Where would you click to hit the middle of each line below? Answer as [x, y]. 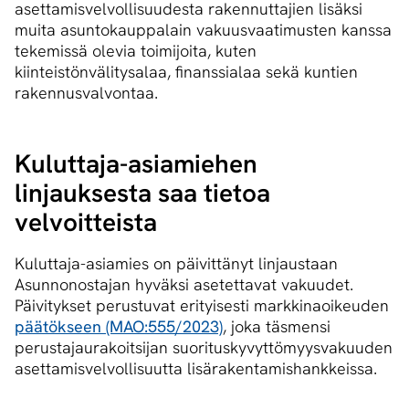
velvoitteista [86, 222]
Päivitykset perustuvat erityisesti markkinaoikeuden [202, 306]
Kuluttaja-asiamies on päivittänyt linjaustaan [176, 264]
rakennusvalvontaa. [86, 93]
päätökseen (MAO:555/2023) [119, 327]
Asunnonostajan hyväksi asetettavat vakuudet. [184, 285]
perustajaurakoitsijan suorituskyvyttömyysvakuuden [204, 348]
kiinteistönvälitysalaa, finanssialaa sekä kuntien [186, 72]
